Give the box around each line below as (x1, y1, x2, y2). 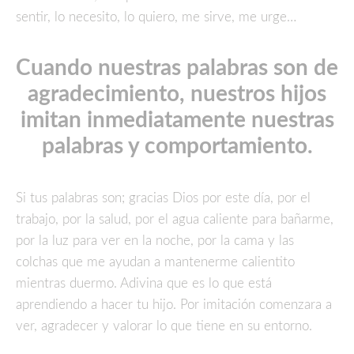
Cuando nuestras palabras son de (16, 57, 338, 80)
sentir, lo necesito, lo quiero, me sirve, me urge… (16, 10, 300, 24)
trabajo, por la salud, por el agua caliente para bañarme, (16, 213, 333, 227)
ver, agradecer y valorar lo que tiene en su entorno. (16, 319, 316, 333)
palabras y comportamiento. (41, 135, 313, 158)
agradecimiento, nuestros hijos (28, 83, 326, 106)
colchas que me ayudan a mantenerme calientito (16, 255, 295, 269)
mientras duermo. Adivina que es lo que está (16, 277, 272, 291)
